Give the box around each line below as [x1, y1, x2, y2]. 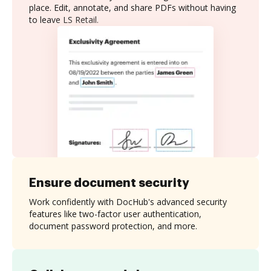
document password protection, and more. [29, 220, 197, 232]
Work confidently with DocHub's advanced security [29, 195, 227, 207]
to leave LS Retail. [29, 14, 99, 25]
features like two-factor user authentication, [29, 207, 201, 220]
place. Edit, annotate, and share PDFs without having [29, 2, 236, 13]
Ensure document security [29, 176, 189, 189]
